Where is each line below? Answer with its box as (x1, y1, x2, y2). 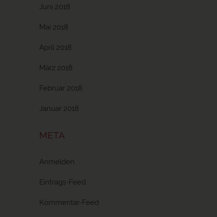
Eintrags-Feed (39, 178, 86, 186)
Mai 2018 (39, 23, 68, 31)
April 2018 (39, 43, 72, 52)
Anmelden (39, 157, 75, 166)
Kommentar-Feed (39, 198, 99, 207)
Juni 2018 (39, 2, 70, 11)
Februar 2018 (39, 84, 82, 93)
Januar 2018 (39, 104, 79, 113)
